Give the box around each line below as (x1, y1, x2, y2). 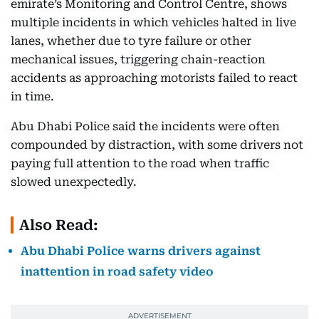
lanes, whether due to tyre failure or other (11, 34, 251, 48)
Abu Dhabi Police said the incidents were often (11, 120, 280, 133)
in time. (11, 90, 54, 103)
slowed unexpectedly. (11, 175, 137, 189)
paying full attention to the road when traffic (11, 157, 269, 170)
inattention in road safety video (21, 265, 214, 278)
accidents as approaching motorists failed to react (11, 71, 298, 85)
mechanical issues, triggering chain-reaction (11, 53, 266, 66)
